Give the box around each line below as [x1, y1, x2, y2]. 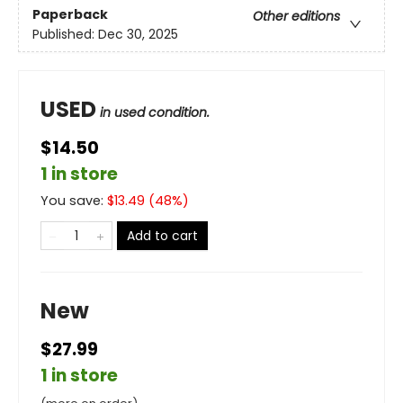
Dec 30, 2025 [98, 24, 178, 43]
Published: [32, 24, 98, 43]
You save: [40, 191, 107, 210]
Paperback [32, 4, 108, 23]
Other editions [253, 6, 340, 25]
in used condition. [100, 103, 210, 121]
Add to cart [127, 226, 198, 245]
